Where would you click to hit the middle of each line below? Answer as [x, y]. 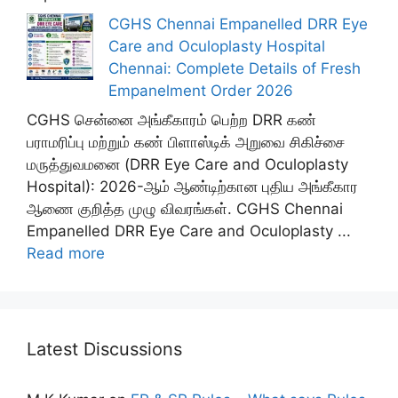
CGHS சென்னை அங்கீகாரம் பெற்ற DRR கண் [171, 120]
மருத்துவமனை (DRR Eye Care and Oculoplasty [187, 165]
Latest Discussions [104, 350]
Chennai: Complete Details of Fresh [235, 68]
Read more [66, 254]
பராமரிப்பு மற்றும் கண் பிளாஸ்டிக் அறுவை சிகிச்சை [186, 143]
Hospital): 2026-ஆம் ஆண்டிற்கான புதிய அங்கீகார [192, 187]
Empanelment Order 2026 [201, 90]
